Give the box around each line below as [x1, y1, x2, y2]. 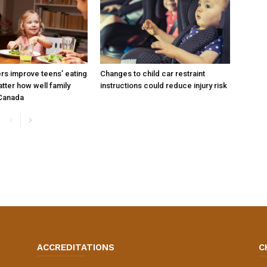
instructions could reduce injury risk [100, 81, 227, 90]
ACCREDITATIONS [37, 242, 114, 253]
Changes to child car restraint [100, 69, 205, 78]
